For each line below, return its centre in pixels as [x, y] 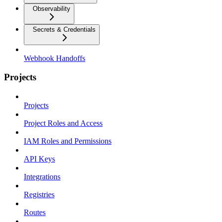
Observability [52, 8]
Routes [35, 212]
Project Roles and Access [63, 123]
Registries [39, 194]
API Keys [39, 159]
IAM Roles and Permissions [68, 141]
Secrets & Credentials [64, 29]
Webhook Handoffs [55, 58]
